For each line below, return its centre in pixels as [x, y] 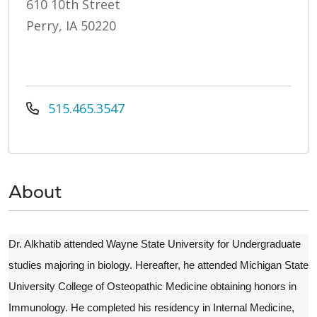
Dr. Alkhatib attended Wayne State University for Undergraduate [155, 243]
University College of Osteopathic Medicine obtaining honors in [152, 286]
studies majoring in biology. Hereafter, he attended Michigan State [158, 265]
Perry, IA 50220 [71, 25]
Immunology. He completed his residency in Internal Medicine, [151, 307]
